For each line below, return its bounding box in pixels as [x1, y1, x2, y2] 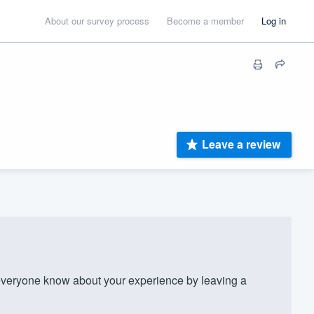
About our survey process [45, 14, 149, 27]
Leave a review [202, 136, 280, 153]
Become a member [167, 14, 244, 27]
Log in [261, 14, 286, 27]
